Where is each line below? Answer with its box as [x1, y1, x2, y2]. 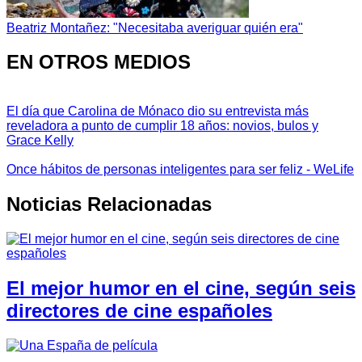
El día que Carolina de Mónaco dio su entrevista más [6, 104, 309, 119]
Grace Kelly [6, 133, 74, 148]
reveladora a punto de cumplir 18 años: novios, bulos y [6, 119, 318, 133]
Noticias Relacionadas [6, 193, 212, 216]
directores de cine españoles [6, 300, 272, 322]
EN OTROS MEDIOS [6, 51, 191, 74]
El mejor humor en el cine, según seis [6, 277, 356, 300]
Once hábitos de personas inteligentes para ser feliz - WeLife [6, 162, 354, 177]
